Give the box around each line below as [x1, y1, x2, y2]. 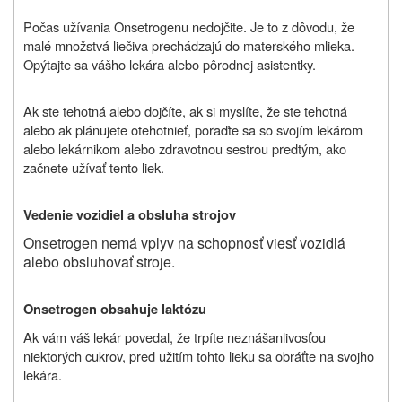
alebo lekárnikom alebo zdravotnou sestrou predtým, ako [23, 138, 346, 158]
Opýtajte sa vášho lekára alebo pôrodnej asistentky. [23, 54, 316, 74]
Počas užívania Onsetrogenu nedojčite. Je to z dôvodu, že [23, 16, 354, 36]
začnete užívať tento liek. [23, 157, 164, 177]
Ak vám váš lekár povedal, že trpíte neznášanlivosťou [23, 327, 326, 346]
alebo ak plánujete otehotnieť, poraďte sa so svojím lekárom [23, 119, 363, 139]
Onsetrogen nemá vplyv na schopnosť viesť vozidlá [23, 232, 345, 253]
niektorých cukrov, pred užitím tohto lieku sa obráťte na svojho [23, 345, 374, 365]
